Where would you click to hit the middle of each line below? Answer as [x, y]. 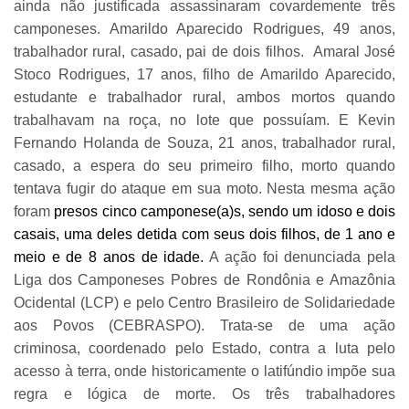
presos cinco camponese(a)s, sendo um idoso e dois [225, 211]
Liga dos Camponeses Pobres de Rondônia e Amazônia [204, 279]
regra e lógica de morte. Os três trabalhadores [204, 393]
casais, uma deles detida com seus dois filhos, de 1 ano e [204, 234]
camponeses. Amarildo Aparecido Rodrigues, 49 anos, [204, 28]
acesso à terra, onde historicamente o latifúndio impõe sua [204, 371]
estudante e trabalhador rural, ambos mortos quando [204, 97]
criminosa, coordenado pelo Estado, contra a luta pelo [204, 348]
